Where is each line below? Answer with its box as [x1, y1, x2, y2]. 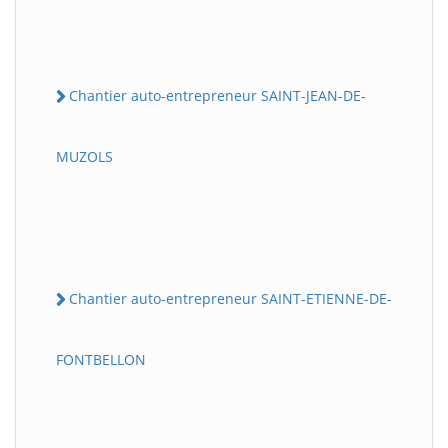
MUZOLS [56, 146, 113, 166]
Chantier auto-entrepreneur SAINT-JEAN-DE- [69, 85, 366, 105]
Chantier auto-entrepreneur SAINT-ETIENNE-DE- [69, 288, 392, 308]
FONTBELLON [56, 350, 146, 370]
